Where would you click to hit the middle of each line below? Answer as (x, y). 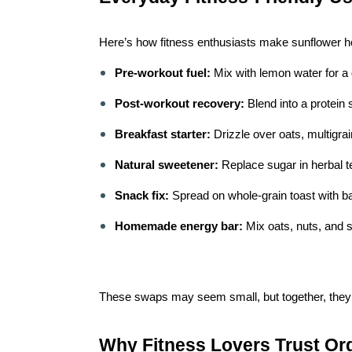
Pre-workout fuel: (163, 73)
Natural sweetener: (167, 165)
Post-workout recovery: (180, 104)
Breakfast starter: (163, 134)
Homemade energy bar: (179, 226)
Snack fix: (142, 196)
